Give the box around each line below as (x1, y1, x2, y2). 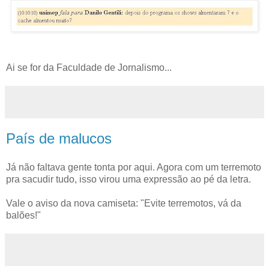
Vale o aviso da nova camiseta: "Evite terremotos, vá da (6, 198, 241, 208)
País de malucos (6, 130, 112, 147)
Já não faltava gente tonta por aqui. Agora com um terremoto (6, 162, 261, 172)
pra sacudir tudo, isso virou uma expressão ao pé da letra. (6, 174, 251, 184)
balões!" (6, 210, 41, 220)
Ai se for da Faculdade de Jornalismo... (6, 62, 172, 73)
